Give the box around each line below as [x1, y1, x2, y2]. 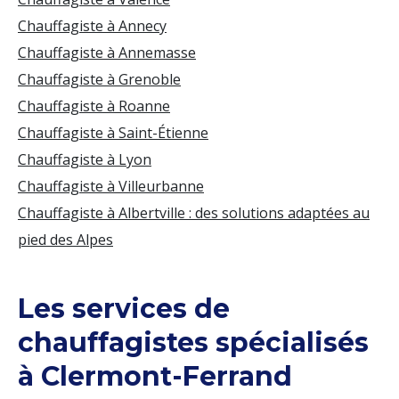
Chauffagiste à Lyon [18, 150, 151, 169]
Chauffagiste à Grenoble [18, 69, 181, 89]
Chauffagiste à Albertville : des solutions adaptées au [18, 203, 370, 223]
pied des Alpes [18, 230, 113, 249]
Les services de [18, 292, 230, 325]
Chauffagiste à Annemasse [18, 43, 196, 62]
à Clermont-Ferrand [18, 360, 292, 393]
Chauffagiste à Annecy [18, 16, 167, 36]
